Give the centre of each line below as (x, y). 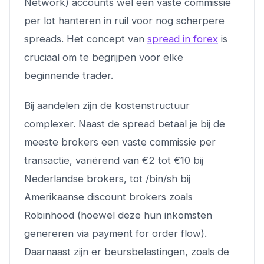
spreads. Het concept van (86, 39)
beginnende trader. (69, 75)
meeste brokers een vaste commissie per (120, 142)
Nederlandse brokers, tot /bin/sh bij (107, 178)
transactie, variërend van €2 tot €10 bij (114, 160)
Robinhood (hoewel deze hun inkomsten (118, 215)
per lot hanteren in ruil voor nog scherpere (124, 20)
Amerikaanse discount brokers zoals (108, 197)
